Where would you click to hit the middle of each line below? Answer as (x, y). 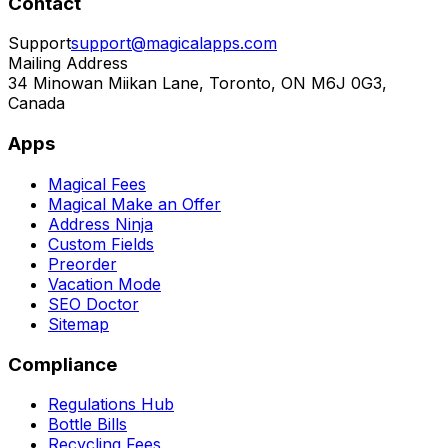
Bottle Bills (87, 424)
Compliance (62, 364)
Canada (36, 103)
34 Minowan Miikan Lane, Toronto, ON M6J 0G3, (197, 83)
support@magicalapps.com (174, 43)
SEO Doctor (93, 303)
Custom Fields (101, 243)
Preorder (82, 263)
